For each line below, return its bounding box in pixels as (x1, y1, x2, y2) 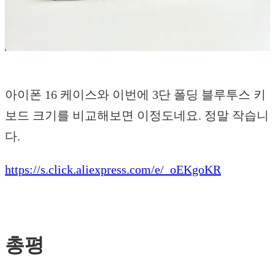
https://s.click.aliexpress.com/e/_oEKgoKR (5, 162, 221, 176)
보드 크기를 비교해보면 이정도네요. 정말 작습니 (5, 108, 269, 122)
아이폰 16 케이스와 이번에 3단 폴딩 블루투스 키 (5, 87, 266, 101)
